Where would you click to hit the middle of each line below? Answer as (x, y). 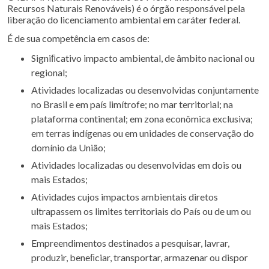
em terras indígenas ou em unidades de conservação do (143, 133)
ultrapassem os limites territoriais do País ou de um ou (141, 211)
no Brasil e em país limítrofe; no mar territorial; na (132, 104)
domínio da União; (68, 147)
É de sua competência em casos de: (78, 38)
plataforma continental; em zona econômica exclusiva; (142, 119)
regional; (49, 72)
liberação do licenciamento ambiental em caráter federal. (124, 20)
